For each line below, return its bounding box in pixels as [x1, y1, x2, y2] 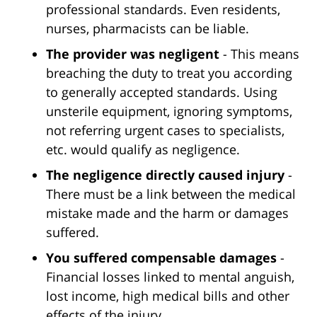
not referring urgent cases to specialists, [46, 122, 284, 139]
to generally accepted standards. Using [46, 83, 277, 101]
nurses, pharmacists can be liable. [46, 20, 249, 38]
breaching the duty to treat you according [46, 64, 292, 82]
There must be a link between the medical [46, 185, 296, 203]
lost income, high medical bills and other [46, 287, 289, 305]
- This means [219, 45, 299, 63]
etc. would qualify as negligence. [46, 141, 240, 158]
